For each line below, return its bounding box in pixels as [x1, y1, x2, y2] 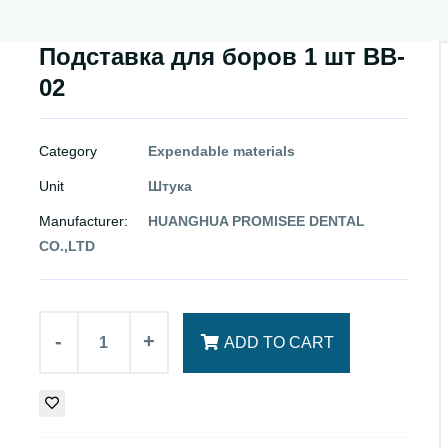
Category [39, 142, 97, 159]
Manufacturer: [39, 212, 128, 229]
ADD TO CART [224, 334, 334, 352]
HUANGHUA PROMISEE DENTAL [148, 212, 365, 229]
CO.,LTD [39, 237, 95, 254]
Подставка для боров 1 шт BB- [39, 42, 405, 70]
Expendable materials [148, 142, 295, 159]
